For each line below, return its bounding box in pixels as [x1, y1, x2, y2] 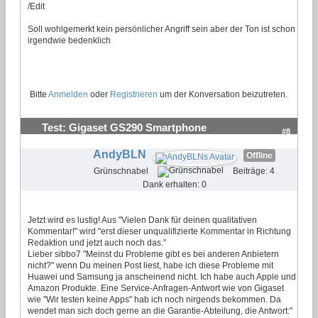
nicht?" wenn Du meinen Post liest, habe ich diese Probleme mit [28, 260, 273, 270]
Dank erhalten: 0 [143, 179, 207, 190]
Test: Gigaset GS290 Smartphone [42, 121, 207, 133]
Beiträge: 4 [232, 165, 275, 176]
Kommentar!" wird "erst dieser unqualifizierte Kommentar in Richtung [28, 226, 291, 236]
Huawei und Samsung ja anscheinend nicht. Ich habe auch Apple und [28, 271, 296, 282]
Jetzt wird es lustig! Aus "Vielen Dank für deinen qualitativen [28, 214, 257, 225]
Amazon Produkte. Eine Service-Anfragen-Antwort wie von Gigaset [28, 283, 284, 293]
